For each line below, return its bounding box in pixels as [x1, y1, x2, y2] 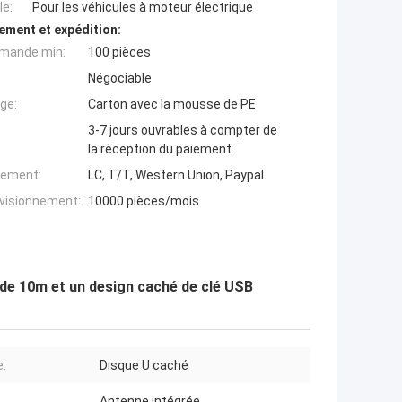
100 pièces [88, 45, 151, 60]
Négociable [88, 71, 152, 86]
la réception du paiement [88, 142, 232, 157]
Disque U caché [100, 358, 188, 373]
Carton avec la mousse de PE [88, 97, 256, 112]
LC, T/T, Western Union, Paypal [88, 168, 264, 183]
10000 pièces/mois [88, 194, 199, 209]
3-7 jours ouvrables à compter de [88, 123, 277, 138]
